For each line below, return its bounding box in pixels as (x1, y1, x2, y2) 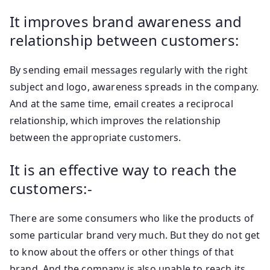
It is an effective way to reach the (10, 159, 237, 180)
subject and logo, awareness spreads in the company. (10, 80, 259, 93)
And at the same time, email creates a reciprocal (10, 96, 233, 110)
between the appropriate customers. (10, 130, 181, 144)
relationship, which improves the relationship (10, 113, 221, 127)
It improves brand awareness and (10, 11, 242, 31)
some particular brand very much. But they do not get (10, 228, 260, 242)
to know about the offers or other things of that (10, 245, 234, 259)
